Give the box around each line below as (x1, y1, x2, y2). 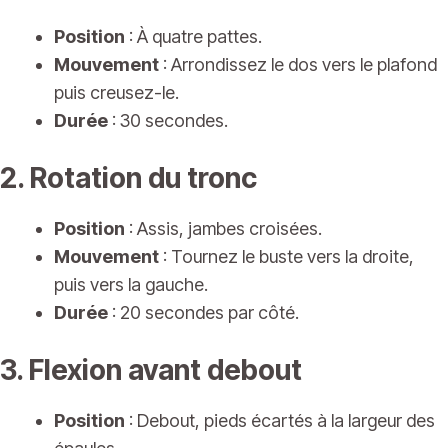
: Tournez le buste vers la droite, (159, 246, 414, 268)
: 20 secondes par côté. (108, 302, 299, 324)
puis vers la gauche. (54, 274, 208, 296)
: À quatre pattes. (125, 26, 262, 48)
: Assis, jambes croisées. (125, 218, 322, 240)
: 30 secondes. (108, 110, 228, 132)
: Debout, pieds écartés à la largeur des (125, 410, 435, 432)
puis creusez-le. (54, 82, 179, 104)
